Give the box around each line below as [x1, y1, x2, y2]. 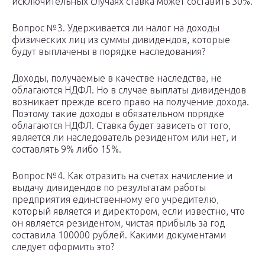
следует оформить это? [12, 241, 114, 253]
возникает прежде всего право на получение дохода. [12, 96, 249, 108]
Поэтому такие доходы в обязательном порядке [12, 108, 224, 119]
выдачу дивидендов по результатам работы [12, 182, 206, 193]
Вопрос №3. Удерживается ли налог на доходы [12, 22, 219, 34]
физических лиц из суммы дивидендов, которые [12, 34, 230, 46]
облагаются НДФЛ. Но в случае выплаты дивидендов [12, 85, 246, 96]
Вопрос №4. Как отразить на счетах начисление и [12, 170, 232, 182]
